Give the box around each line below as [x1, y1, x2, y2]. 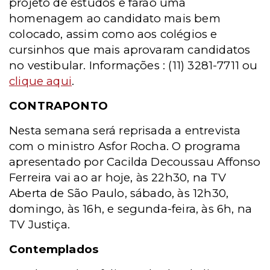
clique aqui [9, 74, 72, 88]
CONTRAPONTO [9, 99, 108, 113]
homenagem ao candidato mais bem [9, 11, 221, 25]
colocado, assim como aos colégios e [9, 27, 218, 41]
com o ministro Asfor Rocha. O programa [9, 139, 241, 153]
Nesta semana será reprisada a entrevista [9, 124, 241, 137]
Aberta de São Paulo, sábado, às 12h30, [9, 186, 229, 200]
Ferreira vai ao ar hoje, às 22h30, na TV [9, 171, 227, 184]
